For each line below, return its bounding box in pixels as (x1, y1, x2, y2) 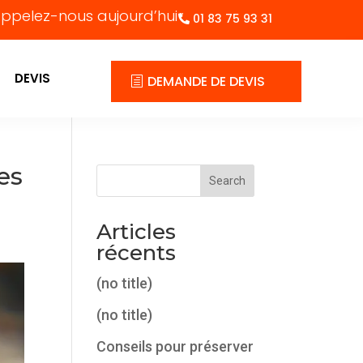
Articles (96, 219, 177, 245)
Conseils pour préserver (96, 338, 254, 355)
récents (96, 240, 177, 266)
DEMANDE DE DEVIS (147, 72, 266, 91)
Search (208, 174, 246, 187)
